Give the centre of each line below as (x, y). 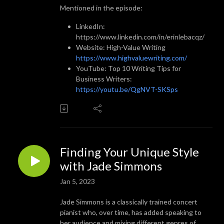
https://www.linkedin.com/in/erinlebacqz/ (140, 36)
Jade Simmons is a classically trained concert (129, 201)
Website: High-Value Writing (121, 47)
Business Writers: (104, 78)
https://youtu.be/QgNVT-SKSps (127, 89)
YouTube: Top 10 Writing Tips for (128, 68)
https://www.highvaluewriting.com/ (131, 57)
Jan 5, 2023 (77, 181)
